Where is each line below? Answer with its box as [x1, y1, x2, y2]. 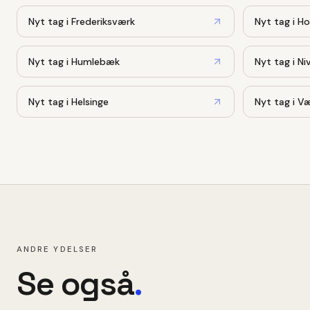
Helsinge [71, 95, 109, 108]
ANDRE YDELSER [17, 244, 98, 255]
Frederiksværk [71, 15, 135, 28]
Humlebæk [71, 55, 120, 68]
